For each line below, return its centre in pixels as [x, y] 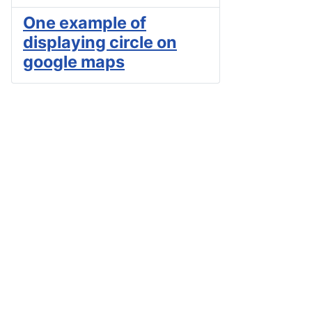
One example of [85, 22]
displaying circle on [100, 42]
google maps [74, 61]
